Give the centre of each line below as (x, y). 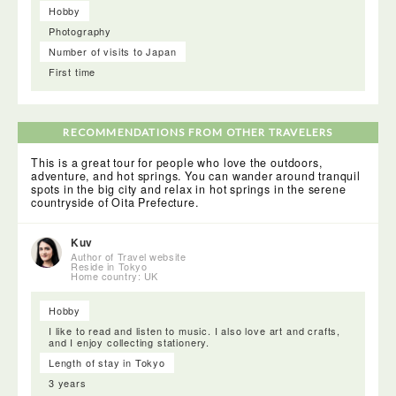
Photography (80, 31)
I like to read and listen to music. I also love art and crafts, (194, 331)
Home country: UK (114, 276)
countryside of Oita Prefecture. (115, 203)
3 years (68, 383)
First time (72, 72)
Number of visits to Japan (113, 52)
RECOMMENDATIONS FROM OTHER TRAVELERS (198, 133)
